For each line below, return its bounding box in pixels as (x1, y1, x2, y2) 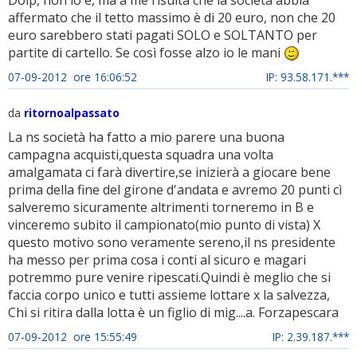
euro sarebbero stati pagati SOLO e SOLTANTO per (8, 25, 317, 44)
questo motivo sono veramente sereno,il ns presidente (8, 233, 335, 252)
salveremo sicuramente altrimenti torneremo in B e (8, 198, 314, 217)
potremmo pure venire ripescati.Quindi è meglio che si (8, 269, 331, 287)
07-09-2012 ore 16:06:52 (8, 69, 137, 85)
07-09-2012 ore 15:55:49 (8, 329, 137, 345)
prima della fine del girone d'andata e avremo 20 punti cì (8, 181, 342, 199)
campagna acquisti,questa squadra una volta (8, 146, 273, 164)
